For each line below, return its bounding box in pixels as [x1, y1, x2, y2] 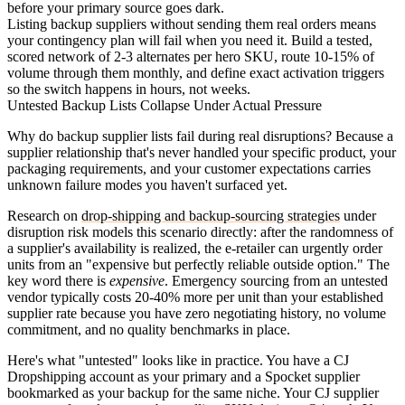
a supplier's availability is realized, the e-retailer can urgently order [7, 240, 382, 256]
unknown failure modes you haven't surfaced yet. [7, 176, 287, 193]
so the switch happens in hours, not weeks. [7, 80, 250, 97]
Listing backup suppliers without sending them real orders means [7, 15, 376, 32]
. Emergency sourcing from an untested [165, 272, 388, 288]
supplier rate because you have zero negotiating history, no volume [7, 305, 386, 321]
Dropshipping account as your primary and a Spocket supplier [7, 368, 360, 384]
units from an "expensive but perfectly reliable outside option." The [7, 256, 390, 272]
